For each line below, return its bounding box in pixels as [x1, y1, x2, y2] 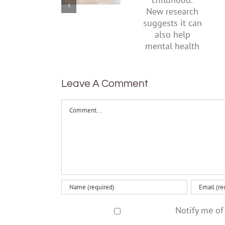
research [154, 17, 191, 27]
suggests [153, 29, 192, 39]
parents [74, 36, 107, 46]
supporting [69, 12, 116, 22]
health [159, 77, 186, 87]
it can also [151, 41, 194, 51]
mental [157, 65, 188, 75]
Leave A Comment [61, 78, 148, 89]
